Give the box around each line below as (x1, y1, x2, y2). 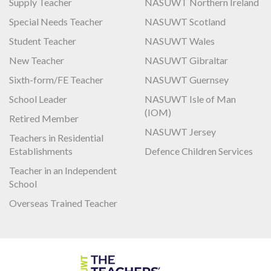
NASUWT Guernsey (145, 73, 229, 85)
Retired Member (9, 112, 79, 124)
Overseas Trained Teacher (9, 197, 117, 209)
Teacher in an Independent (9, 164, 117, 176)
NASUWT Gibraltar (145, 54, 228, 66)
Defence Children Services (145, 145, 253, 157)
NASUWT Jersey (145, 125, 216, 137)
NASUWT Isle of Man (145, 93, 236, 105)
